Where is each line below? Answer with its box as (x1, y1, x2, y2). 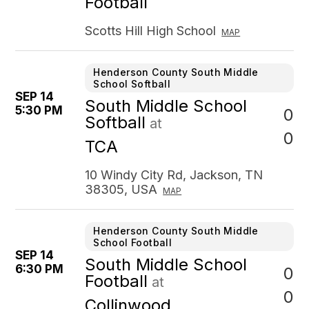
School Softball (93, 78, 171, 90)
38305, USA (85, 182, 158, 197)
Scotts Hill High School (85, 23, 217, 38)
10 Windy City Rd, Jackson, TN (85, 168, 263, 182)
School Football (93, 237, 172, 248)
